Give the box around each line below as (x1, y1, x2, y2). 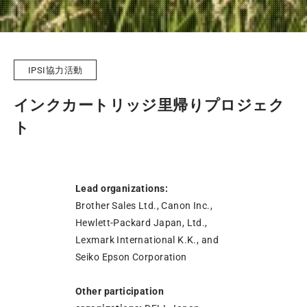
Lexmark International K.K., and (75, 234, 219, 246)
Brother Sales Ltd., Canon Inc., (75, 200, 213, 212)
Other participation (75, 286, 164, 297)
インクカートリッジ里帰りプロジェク (14, 96, 285, 114)
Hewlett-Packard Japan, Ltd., (75, 217, 208, 229)
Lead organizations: (75, 183, 171, 195)
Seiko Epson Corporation (75, 251, 187, 263)
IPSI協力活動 (28, 65, 83, 76)
